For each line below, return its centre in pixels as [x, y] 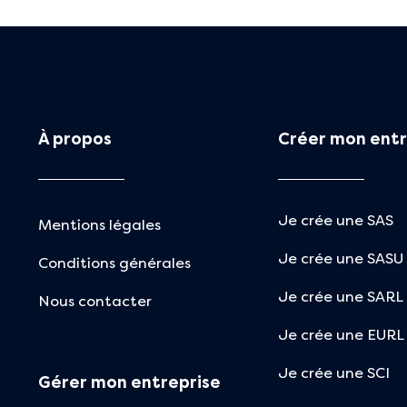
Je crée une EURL [341, 335]
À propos [75, 139]
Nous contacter [95, 302]
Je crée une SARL [341, 297]
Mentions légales [99, 225]
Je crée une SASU [341, 259]
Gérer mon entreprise [129, 383]
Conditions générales [114, 263]
